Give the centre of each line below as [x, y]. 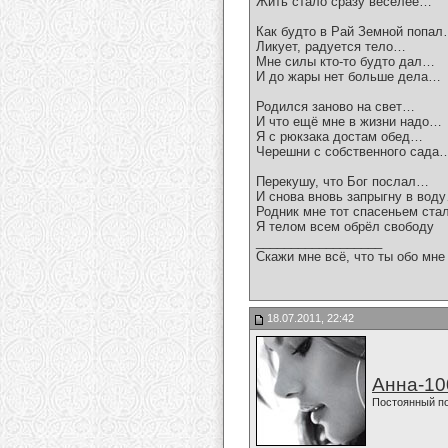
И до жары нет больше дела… [348, 77]
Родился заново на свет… [335, 107]
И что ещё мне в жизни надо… [349, 122]
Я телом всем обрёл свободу [345, 227]
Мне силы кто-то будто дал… [345, 62]
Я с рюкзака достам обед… [339, 137]
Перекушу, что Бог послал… [342, 182]
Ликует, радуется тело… [331, 47]
